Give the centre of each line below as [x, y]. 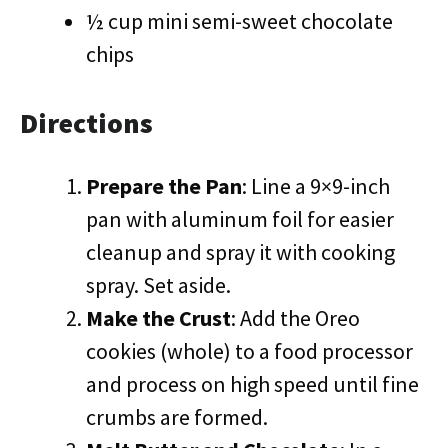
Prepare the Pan [164, 186]
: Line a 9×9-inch [316, 186]
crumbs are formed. [177, 417]
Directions [86, 123]
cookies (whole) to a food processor [249, 351]
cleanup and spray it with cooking [240, 252]
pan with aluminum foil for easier [240, 219]
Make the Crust [158, 318]
